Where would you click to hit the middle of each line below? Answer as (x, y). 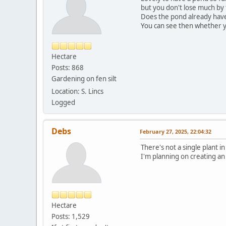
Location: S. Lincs (77, 91)
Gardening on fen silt (84, 78)
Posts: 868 (68, 67)
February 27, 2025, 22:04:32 (176, 131)
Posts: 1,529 (71, 216)
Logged (63, 102)
